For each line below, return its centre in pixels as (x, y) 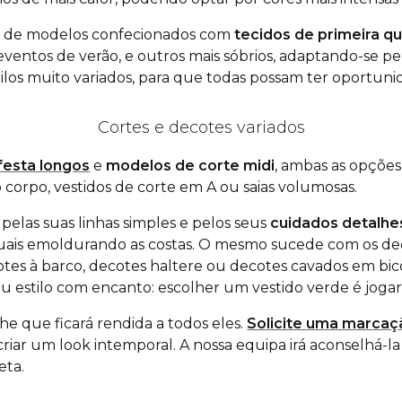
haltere (177, 267)
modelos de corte (175, 166)
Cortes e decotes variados (201, 128)
